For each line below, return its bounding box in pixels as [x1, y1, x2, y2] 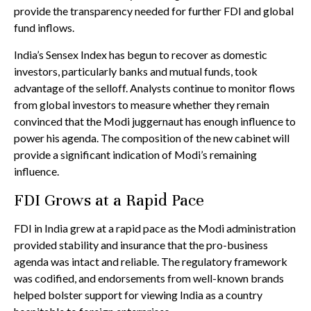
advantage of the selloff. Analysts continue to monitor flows [14, 81, 295, 95]
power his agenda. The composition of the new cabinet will [14, 131, 289, 145]
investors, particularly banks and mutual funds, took [14, 65, 258, 78]
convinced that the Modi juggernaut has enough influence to [14, 115, 296, 128]
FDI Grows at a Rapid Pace [14, 190, 204, 211]
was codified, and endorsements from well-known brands [14, 271, 284, 285]
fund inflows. [14, 21, 74, 35]
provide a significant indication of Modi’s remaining [14, 148, 257, 162]
